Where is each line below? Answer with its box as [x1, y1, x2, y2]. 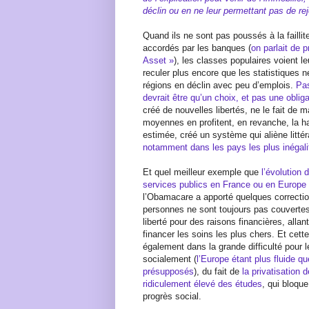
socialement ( [143, 253, 197, 264]
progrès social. [143, 290, 201, 301]
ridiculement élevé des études [143, 278, 262, 289]
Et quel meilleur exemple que [143, 166, 261, 177]
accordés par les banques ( [143, 42, 251, 53]
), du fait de [194, 266, 242, 277]
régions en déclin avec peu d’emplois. [143, 79, 296, 90]
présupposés [143, 266, 194, 277]
